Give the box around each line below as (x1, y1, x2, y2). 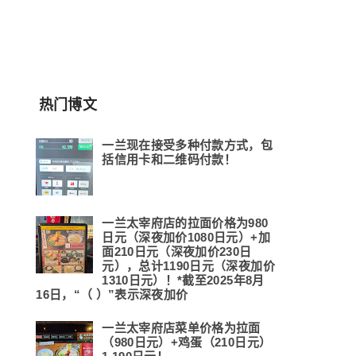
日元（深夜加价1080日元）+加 (102, 230, 270, 245)
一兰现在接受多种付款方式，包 (102, 138, 273, 153)
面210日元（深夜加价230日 (102, 245, 252, 259)
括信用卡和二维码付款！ (102, 153, 237, 167)
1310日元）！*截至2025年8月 (102, 273, 265, 288)
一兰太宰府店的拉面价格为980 (102, 216, 269, 230)
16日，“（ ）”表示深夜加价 (36, 288, 188, 302)
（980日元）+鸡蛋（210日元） (102, 335, 272, 350)
